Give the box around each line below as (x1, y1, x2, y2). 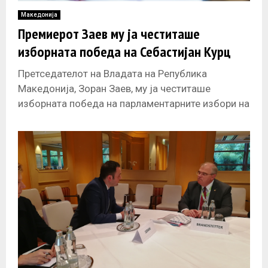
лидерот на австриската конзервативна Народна (18, 112, 245, 125)
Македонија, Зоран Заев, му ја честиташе (18, 83, 211, 95)
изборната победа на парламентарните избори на (18, 98, 249, 110)
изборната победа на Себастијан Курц (18, 42, 231, 62)
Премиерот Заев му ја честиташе (18, 25, 200, 44)
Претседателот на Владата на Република (18, 68, 207, 80)
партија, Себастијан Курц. (18, 127, 136, 140)
